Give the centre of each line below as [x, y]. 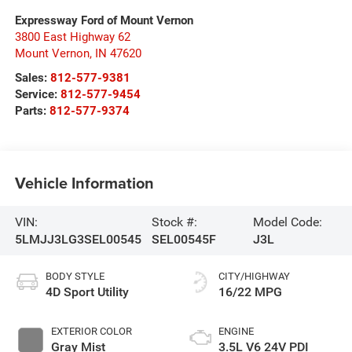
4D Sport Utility [87, 292]
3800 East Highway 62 [72, 37]
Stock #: [174, 222]
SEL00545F [183, 239]
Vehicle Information [84, 182]
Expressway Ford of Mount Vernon [104, 21]
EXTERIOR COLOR [91, 332]
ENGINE [236, 332]
